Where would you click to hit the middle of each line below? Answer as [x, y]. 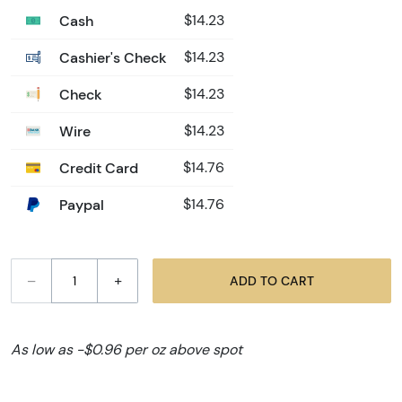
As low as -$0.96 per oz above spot [127, 350]
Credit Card [97, 168]
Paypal [80, 205]
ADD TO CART [297, 280]
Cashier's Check [111, 58]
